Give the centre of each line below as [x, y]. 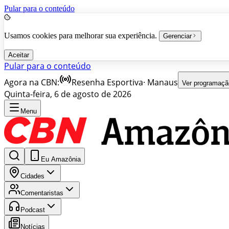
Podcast [33, 210]
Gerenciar [177, 36]
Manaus [163, 82]
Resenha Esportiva [107, 82]
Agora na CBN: [32, 82]
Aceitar [19, 55]
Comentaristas [42, 193]
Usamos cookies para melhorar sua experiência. [81, 36]
